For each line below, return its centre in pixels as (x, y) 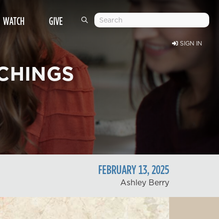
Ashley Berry (144, 182)
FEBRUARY (117, 169)
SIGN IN (191, 43)
